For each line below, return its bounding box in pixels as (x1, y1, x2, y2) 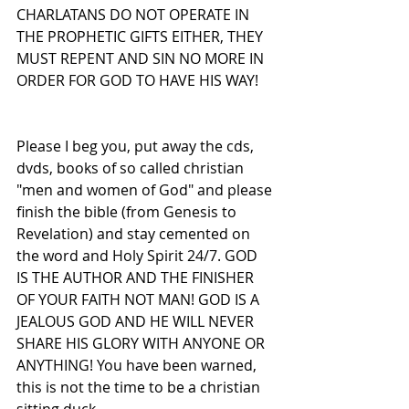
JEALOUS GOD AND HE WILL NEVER (16, 311, 257, 332)
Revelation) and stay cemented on (16, 224, 254, 245)
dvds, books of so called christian (16, 158, 247, 179)
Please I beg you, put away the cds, (16, 136, 257, 157)
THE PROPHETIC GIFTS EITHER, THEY (16, 26, 267, 47)
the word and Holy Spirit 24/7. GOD (16, 246, 261, 267)
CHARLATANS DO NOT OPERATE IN (16, 5, 253, 26)
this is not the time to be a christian (16, 377, 264, 398)
